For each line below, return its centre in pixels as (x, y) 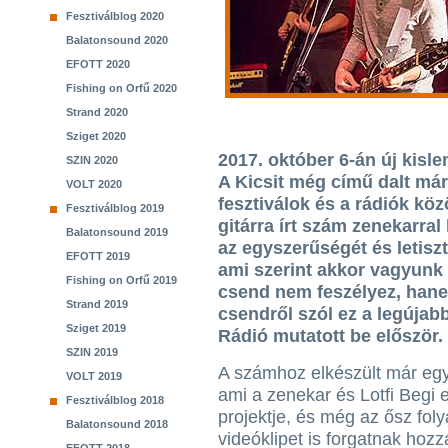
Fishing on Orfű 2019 (121, 280)
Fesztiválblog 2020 (115, 16)
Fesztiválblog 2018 (115, 400)
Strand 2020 (97, 112)
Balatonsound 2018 (117, 424)
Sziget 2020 (96, 136)
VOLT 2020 (94, 184)
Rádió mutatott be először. (330, 336)
